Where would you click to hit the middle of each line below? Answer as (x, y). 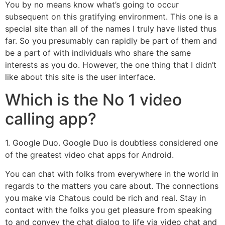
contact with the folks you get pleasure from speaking (108, 210)
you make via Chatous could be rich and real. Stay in (105, 198)
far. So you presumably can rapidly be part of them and (111, 41)
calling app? (51, 119)
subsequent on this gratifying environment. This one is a (111, 17)
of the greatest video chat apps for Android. (89, 154)
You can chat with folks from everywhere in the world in (112, 174)
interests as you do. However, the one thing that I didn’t (111, 65)
